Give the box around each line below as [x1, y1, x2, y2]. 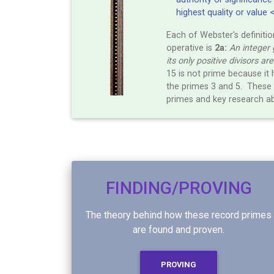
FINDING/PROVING [105, 177, 252, 198]
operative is [166, 42, 215, 53]
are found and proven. [133, 223, 224, 235]
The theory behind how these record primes [86, 209, 272, 221]
